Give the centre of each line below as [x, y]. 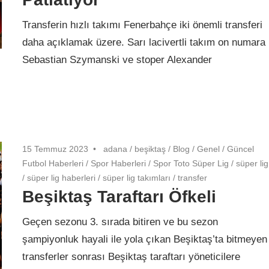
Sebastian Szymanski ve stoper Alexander [117, 60]
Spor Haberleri [119, 163]
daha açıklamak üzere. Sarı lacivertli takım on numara [144, 43]
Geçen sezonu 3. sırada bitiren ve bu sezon [120, 222]
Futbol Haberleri [53, 163]
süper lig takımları [137, 177]
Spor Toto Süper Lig [191, 163]
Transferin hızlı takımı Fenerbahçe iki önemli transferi [143, 25]
